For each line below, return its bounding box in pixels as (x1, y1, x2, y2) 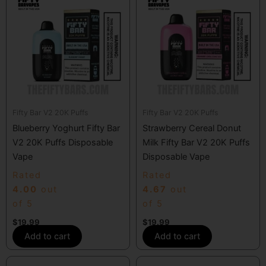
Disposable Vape (142, 151, 210, 162)
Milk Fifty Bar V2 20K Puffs (142, 137, 250, 148)
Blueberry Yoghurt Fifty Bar (12, 122, 120, 134)
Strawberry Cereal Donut (142, 122, 241, 134)
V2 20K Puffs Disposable (12, 137, 113, 148)
